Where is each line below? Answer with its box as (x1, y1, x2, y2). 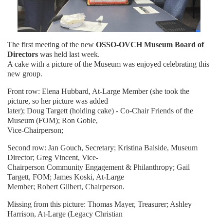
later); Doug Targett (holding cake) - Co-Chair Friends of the (7, 107, 193, 115)
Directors (7, 50, 38, 59)
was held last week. (38, 50, 100, 59)
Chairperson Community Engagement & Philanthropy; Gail (7, 163, 190, 172)
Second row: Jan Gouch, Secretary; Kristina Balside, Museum (7, 144, 198, 152)
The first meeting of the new (7, 40, 96, 49)
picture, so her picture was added (7, 97, 110, 106)
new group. (7, 70, 42, 78)
